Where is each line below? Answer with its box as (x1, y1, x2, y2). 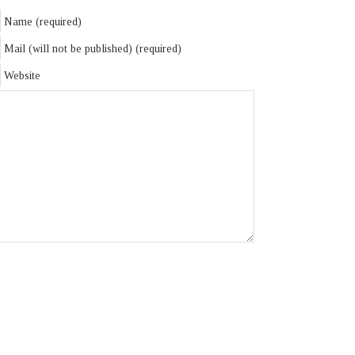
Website (4, 70, 40, 82)
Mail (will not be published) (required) (4, 43, 181, 55)
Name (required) (4, 16, 82, 28)
